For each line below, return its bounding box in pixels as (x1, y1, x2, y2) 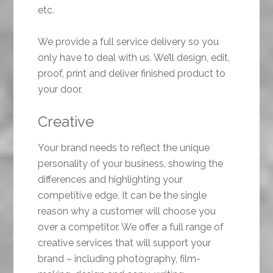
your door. (38, 83, 83, 96)
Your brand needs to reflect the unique (38, 142, 210, 154)
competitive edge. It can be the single (38, 190, 207, 202)
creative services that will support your (38, 237, 211, 249)
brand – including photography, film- (38, 253, 201, 265)
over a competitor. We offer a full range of (38, 221, 224, 233)
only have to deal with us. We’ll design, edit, (38, 52, 230, 64)
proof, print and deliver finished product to (38, 68, 226, 80)
